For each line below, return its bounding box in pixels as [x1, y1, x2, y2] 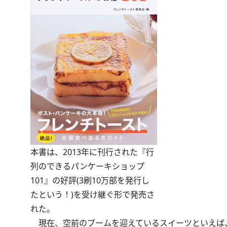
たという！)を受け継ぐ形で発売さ [30, 189, 155, 200]
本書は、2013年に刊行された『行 [30, 146, 154, 158]
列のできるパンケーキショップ [30, 161, 144, 172]
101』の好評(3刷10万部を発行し [30, 175, 149, 186]
